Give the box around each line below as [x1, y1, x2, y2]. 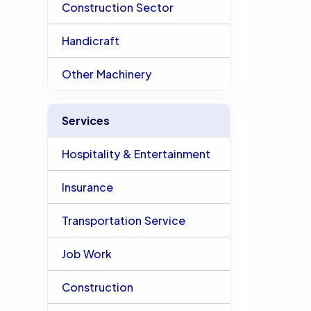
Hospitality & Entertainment [61, 146, 210, 161]
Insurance [61, 180, 113, 194]
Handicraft [61, 33, 119, 48]
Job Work [61, 246, 112, 261]
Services [61, 113, 110, 128]
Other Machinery [61, 67, 151, 81]
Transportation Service [61, 213, 185, 228]
